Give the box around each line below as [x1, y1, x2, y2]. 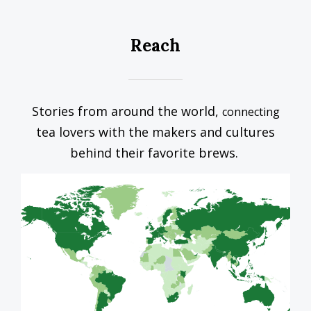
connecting [221, 104, 280, 120]
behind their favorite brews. [69, 144, 242, 162]
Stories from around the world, [31, 103, 222, 120]
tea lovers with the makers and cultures [36, 124, 275, 141]
